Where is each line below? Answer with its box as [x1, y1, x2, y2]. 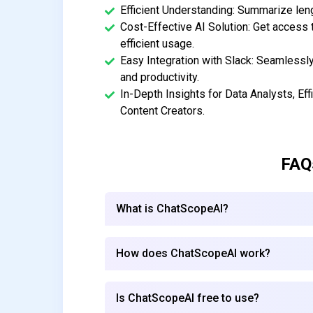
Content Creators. [120, 103, 205, 117]
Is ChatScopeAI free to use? [116, 291, 260, 305]
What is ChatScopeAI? [116, 201, 229, 215]
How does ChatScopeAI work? [116, 246, 271, 260]
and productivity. [120, 70, 200, 84]
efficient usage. [120, 36, 195, 50]
